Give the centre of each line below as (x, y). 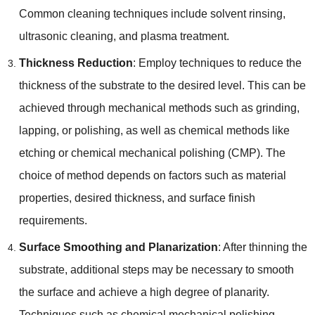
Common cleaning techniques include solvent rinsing (150, 13)
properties (44, 198)
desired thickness (118, 198)
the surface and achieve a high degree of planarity (142, 292)
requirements (51, 220)
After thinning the (265, 247)
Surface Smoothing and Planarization (118, 247)
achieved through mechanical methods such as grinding (157, 108)
